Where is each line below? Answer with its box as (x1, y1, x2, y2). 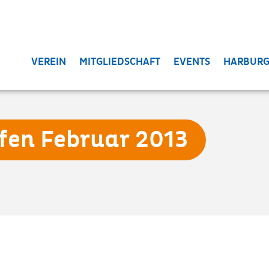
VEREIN (31, 56, 67, 68)
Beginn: (114, 252, 155, 266)
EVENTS (174, 56, 211, 68)
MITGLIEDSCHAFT (79, 56, 161, 68)
